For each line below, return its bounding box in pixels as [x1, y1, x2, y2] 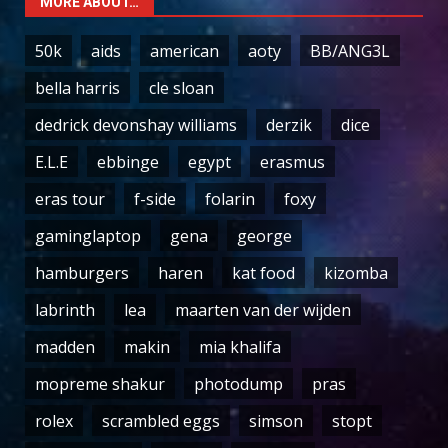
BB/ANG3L [310, 39, 390, 62]
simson [249, 409, 303, 432]
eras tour [35, 187, 105, 210]
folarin [205, 187, 255, 210]
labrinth [35, 298, 95, 321]
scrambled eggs [102, 409, 220, 432]
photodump [194, 372, 283, 395]
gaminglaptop [35, 224, 141, 247]
